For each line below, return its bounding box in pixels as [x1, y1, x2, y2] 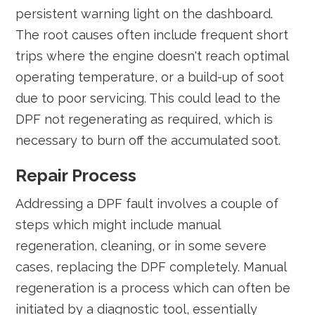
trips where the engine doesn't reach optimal [15, 49, 289, 63]
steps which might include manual [15, 217, 221, 232]
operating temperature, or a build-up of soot [15, 70, 285, 84]
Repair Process [15, 165, 137, 186]
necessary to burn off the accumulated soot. [15, 133, 281, 148]
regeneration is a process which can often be [15, 281, 291, 295]
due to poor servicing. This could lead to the [15, 91, 281, 105]
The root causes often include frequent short [15, 27, 289, 42]
